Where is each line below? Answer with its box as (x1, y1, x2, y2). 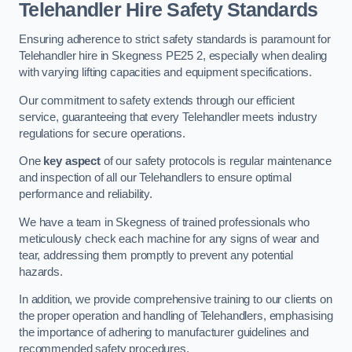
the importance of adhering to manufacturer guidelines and (19, 326, 309, 339)
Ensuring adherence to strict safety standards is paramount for (19, 32, 331, 46)
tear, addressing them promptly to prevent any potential (19, 248, 294, 262)
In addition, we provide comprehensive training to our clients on (19, 293, 332, 306)
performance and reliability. (19, 188, 152, 201)
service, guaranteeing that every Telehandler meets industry (19, 110, 317, 123)
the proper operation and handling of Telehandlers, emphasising (19, 310, 333, 323)
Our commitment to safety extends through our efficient (19, 93, 295, 107)
